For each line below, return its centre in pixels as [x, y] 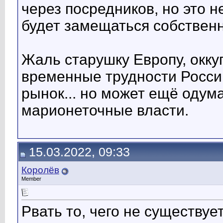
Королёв [40, 170]
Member [31, 179]
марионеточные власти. [105, 111]
